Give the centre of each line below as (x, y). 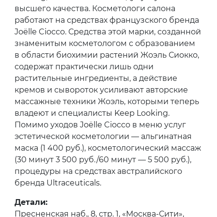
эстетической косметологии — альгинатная (103, 136)
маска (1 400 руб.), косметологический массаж (108, 148)
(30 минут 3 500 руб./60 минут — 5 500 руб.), (103, 159)
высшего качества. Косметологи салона (95, 8)
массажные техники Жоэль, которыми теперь (107, 101)
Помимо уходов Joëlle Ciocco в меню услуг (100, 124)
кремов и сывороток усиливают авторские (101, 90)
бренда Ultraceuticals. (58, 183)
